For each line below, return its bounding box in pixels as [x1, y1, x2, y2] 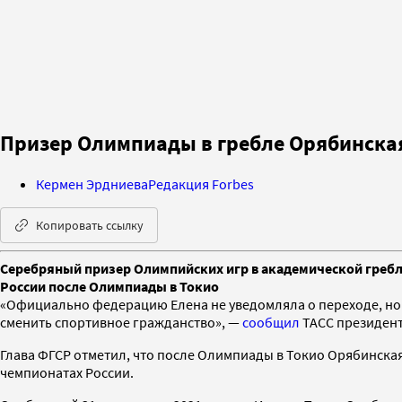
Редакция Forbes [148, 174, 254, 193]
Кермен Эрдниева [36, 174, 148, 193]
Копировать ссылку [36, 216, 144, 233]
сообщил [242, 312, 300, 331]
